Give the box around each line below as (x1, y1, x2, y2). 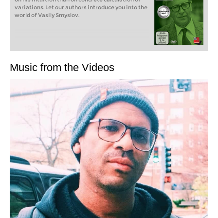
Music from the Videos (10, 61, 114, 73)
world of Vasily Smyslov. (15, 12, 79, 18)
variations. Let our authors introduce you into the (15, 4, 147, 11)
